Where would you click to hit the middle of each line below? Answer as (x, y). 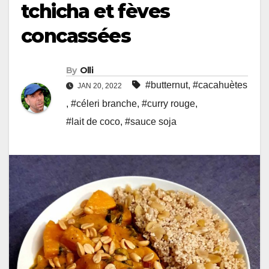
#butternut (167, 85)
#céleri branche (104, 103)
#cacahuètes (220, 85)
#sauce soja (151, 121)
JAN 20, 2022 (100, 86)
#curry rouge (168, 103)
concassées (76, 35)
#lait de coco (93, 121)
